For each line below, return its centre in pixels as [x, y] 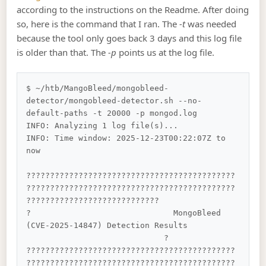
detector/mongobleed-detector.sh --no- [114, 101]
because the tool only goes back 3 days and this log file [129, 38]
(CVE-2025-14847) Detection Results [131, 226]
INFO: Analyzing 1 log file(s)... [102, 126]
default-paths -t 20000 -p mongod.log [112, 113]
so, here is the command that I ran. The [98, 23]
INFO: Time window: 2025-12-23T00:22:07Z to [129, 138]
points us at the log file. [166, 52]
